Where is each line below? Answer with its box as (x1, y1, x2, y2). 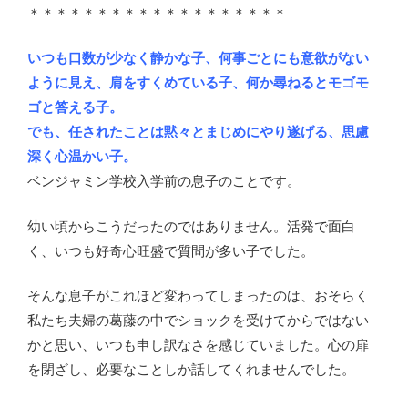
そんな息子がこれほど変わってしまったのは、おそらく (27, 286, 369, 305)
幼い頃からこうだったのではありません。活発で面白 (27, 216, 355, 235)
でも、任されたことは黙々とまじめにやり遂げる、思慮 (27, 122, 369, 141)
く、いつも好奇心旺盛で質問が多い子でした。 (27, 240, 314, 260)
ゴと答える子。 (27, 97, 123, 117)
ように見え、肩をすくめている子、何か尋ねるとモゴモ (27, 73, 369, 92)
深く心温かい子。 (27, 147, 137, 166)
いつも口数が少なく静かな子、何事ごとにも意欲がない (27, 48, 369, 67)
